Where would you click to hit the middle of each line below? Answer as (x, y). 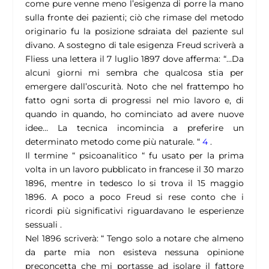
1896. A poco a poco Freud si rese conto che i (134, 197)
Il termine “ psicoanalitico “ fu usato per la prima (134, 156)
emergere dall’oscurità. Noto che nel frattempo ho (134, 87)
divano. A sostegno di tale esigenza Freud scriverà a (134, 45)
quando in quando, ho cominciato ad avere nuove (134, 114)
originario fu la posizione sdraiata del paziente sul (134, 32)
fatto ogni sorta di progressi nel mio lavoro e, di (134, 101)
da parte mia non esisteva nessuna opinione (134, 252)
